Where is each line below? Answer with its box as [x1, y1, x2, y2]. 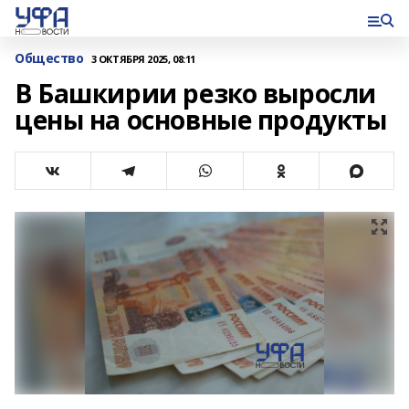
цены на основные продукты [15, 102, 387, 137]
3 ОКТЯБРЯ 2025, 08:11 [90, 51, 195, 66]
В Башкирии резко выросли [15, 76, 376, 110]
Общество [15, 49, 84, 67]
